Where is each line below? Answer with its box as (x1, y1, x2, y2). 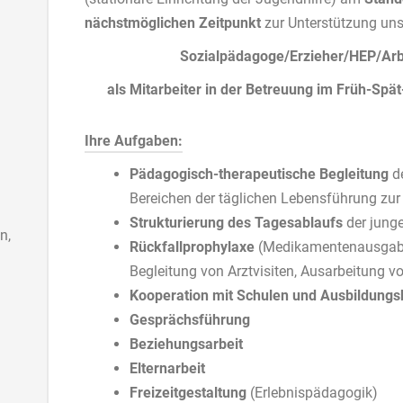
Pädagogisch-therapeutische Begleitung (130, 166, 389, 183)
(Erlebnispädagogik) (250, 384, 378, 401)
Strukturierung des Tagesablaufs (130, 214, 346, 231)
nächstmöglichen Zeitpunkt (85, 14, 264, 31)
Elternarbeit (130, 360, 205, 377)
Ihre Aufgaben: (85, 132, 183, 149)
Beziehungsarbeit (130, 336, 243, 353)
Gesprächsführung (130, 311, 250, 328)
